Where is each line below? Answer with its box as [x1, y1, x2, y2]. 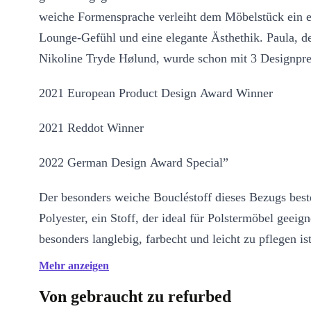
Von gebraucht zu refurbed [39, 287, 231, 305]
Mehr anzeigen [39, 260, 109, 271]
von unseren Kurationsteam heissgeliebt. [39, 274, 243, 287]
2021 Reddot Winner [39, 121, 144, 135]
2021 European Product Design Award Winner [39, 86, 273, 100]
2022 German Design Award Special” [39, 155, 228, 169]
